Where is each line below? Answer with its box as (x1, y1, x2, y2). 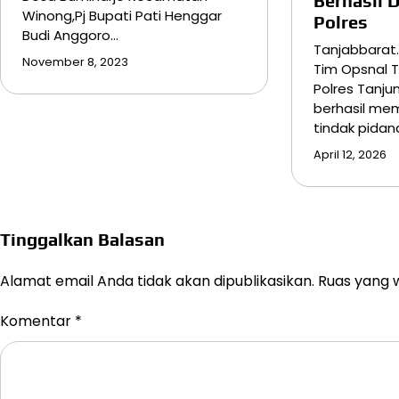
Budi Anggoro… (22, 25, 118, 45)
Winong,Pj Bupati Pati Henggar (22, 5, 222, 25)
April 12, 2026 (313, 146, 387, 162)
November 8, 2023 (22, 53, 128, 69)
